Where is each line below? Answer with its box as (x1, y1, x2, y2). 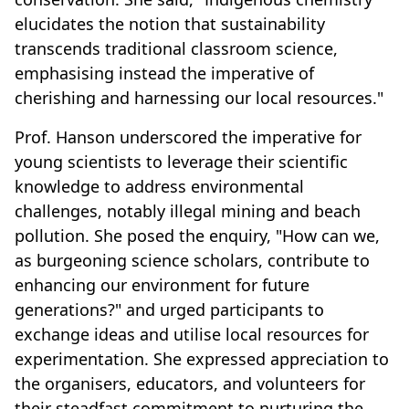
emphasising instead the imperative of (15, 62, 314, 85)
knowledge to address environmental (15, 175, 304, 198)
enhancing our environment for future (15, 274, 309, 297)
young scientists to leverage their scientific (15, 151, 348, 173)
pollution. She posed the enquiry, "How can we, (15, 225, 380, 247)
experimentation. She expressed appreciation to (15, 348, 389, 371)
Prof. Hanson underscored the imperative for (15, 126, 362, 149)
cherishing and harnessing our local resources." (15, 87, 383, 110)
